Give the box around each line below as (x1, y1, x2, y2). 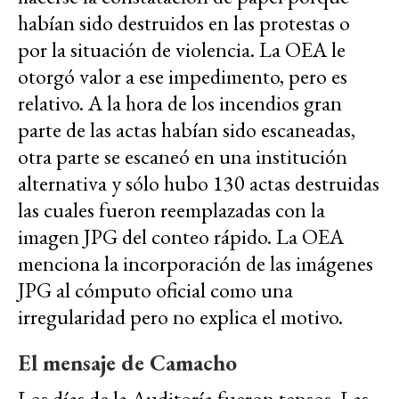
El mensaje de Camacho (18, 348, 237, 378)
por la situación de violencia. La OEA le (18, 36, 346, 64)
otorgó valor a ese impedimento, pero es (18, 62, 347, 91)
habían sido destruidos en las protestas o (18, 9, 350, 37)
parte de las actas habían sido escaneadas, (18, 116, 355, 144)
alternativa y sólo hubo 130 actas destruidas (18, 169, 379, 198)
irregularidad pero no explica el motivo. (18, 303, 343, 331)
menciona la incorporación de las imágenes (18, 249, 373, 278)
